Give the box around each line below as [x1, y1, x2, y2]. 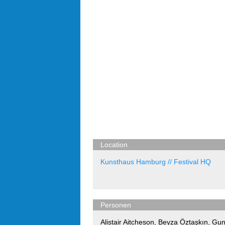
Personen [100, 201, 131, 209]
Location [100, 141, 128, 149]
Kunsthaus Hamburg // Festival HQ [100, 158, 211, 166]
